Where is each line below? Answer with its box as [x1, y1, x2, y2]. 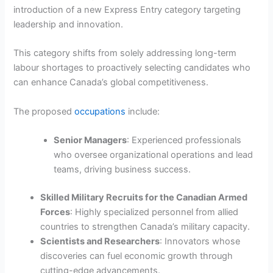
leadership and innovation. [13, 19, 124, 30]
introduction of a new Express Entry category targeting [13, 4, 241, 16]
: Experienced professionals [127, 135, 242, 146]
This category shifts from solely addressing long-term [13, 48, 237, 59]
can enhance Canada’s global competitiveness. [13, 77, 209, 88]
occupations [74, 105, 126, 117]
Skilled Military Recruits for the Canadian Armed [40, 191, 248, 203]
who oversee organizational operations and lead [54, 149, 253, 161]
